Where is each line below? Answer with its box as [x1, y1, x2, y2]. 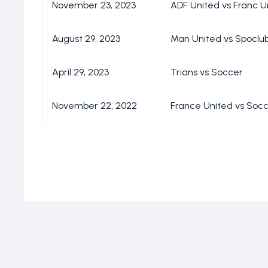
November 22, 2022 [52, 100, 137, 112]
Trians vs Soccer [170, 66, 243, 78]
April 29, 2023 [52, 66, 109, 78]
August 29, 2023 [52, 33, 120, 45]
